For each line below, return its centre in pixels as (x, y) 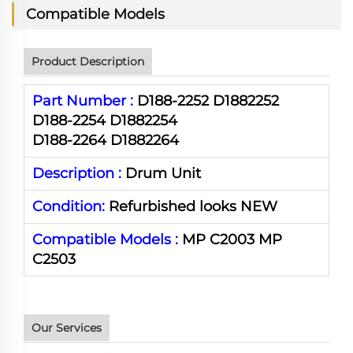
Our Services (67, 328)
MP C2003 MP (230, 240)
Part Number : (83, 101)
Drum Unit (161, 173)
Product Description (88, 61)
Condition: (69, 206)
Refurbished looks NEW (191, 206)
